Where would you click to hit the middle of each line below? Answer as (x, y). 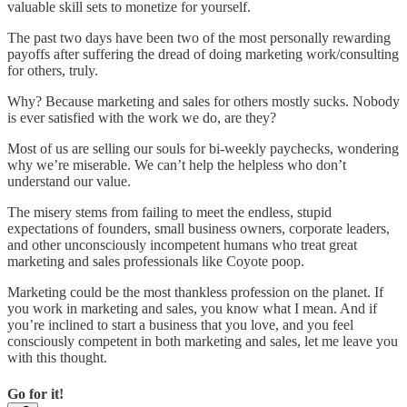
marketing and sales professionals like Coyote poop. (156, 262)
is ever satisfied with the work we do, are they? (142, 118)
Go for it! (35, 393)
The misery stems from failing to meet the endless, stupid (169, 213)
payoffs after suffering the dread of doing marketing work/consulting (203, 55)
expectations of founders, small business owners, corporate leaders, (199, 229)
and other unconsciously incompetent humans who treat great (182, 245)
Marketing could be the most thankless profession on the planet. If (195, 293)
